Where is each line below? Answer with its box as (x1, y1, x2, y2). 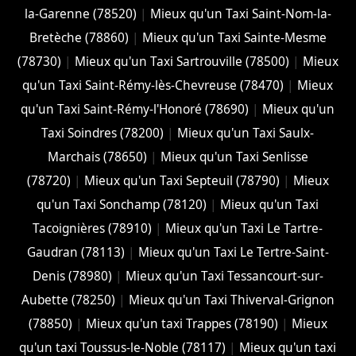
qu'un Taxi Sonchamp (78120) (37, 196, 207, 214)
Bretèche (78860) (29, 29, 129, 47)
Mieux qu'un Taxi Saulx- (177, 125, 315, 142)
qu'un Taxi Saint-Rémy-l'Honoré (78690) (21, 101, 250, 118)
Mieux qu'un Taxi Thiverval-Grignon (128, 292, 335, 309)
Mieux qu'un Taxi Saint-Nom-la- (149, 6, 331, 23)
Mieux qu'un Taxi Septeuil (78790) (83, 172, 280, 190)
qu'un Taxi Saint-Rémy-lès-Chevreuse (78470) (22, 77, 284, 95)
